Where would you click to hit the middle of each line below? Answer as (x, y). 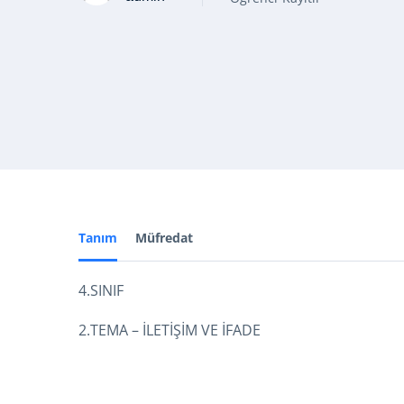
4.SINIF (101, 290)
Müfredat (164, 238)
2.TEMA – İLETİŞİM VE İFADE (170, 330)
